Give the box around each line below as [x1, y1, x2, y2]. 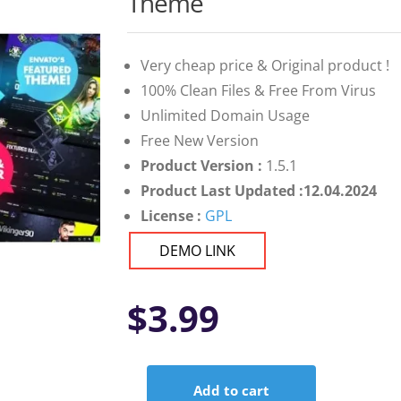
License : [140, 206, 201, 226]
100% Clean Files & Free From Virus [140, 81, 376, 101]
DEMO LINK [158, 241, 235, 261]
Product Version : [140, 156, 266, 176]
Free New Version [140, 131, 259, 151]
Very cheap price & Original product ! [140, 55, 389, 76]
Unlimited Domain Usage [140, 106, 310, 126]
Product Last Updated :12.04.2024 [140, 181, 377, 201]
